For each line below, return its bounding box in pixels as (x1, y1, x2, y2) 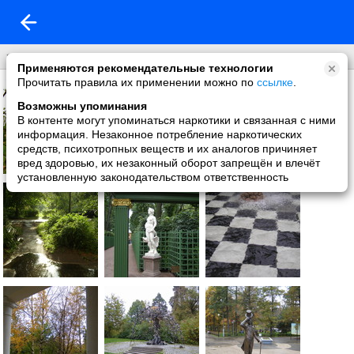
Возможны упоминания (17, 100, 147, 112)
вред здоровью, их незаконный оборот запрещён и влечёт (17, 156, 320, 169)
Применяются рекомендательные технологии (17, 62, 273, 74)
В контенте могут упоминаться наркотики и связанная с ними (17, 114, 336, 126)
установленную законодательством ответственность (17, 171, 288, 183)
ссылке (257, 76, 293, 88)
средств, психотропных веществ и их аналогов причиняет (17, 142, 317, 155)
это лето (6, 48, 58, 64)
